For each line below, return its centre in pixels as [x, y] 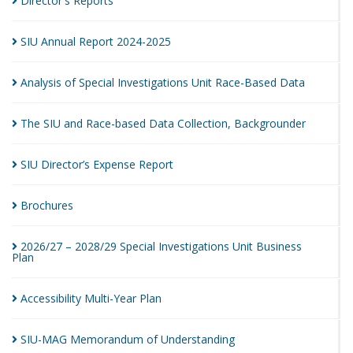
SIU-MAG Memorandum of [91, 339]
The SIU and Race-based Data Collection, [127, 123]
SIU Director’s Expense [80, 164]
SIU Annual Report [69, 41]
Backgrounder [270, 123]
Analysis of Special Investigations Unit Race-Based [150, 82]
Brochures [47, 205]
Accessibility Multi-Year [80, 298]
